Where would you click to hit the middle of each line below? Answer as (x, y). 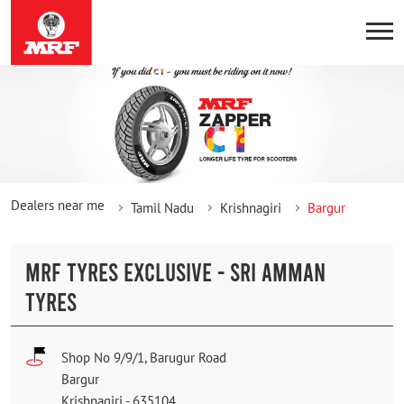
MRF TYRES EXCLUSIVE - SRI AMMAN (175, 271)
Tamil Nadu (162, 207)
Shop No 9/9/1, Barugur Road (144, 357)
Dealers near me (58, 205)
